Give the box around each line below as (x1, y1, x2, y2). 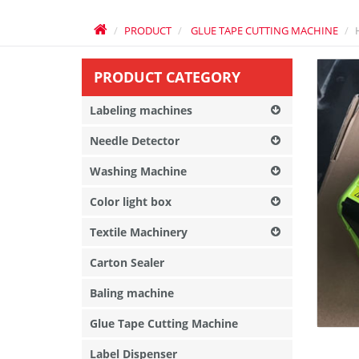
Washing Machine (90, 163, 187, 179)
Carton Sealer (90, 255, 164, 270)
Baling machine (90, 285, 174, 301)
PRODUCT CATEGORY (94, 67, 240, 87)
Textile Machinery (90, 224, 188, 240)
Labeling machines (90, 103, 192, 118)
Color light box (90, 194, 171, 209)
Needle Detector (90, 133, 179, 148)
